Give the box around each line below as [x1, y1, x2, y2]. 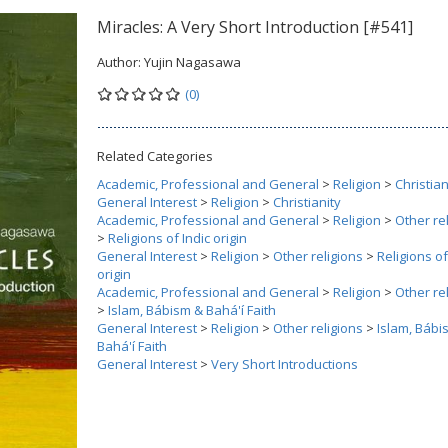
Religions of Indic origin [108, 229, 247, 247]
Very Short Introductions [211, 355, 358, 373]
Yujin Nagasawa [144, 53, 241, 71]
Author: [97, 53, 144, 71]
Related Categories [97, 147, 213, 165]
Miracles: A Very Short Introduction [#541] [97, 16, 413, 38]
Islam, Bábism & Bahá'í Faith [108, 301, 276, 319]
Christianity [273, 193, 341, 211]
